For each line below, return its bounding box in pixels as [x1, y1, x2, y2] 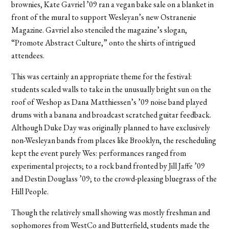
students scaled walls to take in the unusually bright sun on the [11, 83, 212, 95]
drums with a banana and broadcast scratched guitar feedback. [11, 109, 212, 120]
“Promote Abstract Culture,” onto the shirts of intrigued [11, 37, 196, 48]
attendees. [11, 50, 45, 61]
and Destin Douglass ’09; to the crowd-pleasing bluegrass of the [11, 173, 217, 184]
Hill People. [11, 186, 49, 197]
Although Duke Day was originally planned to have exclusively [11, 122, 211, 133]
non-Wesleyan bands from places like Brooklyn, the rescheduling [11, 134, 217, 146]
